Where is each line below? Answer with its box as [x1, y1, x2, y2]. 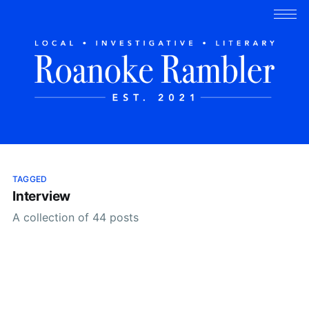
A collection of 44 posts [12, 210, 139, 224]
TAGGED [12, 173, 48, 184]
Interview [12, 188, 71, 205]
